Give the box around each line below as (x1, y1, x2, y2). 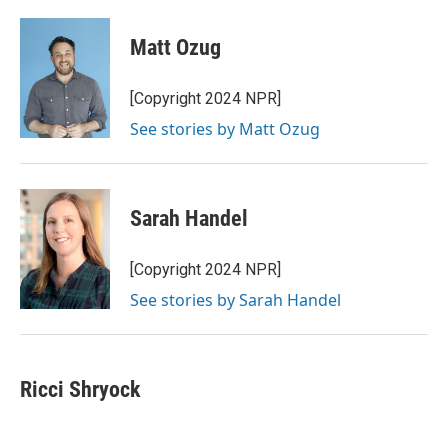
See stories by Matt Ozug (130, 118, 320, 140)
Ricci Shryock (20, 377, 141, 402)
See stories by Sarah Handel (130, 289, 341, 311)
